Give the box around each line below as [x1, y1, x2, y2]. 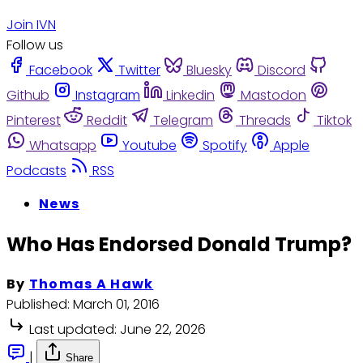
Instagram [75, 85, 140, 105]
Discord [258, 60, 305, 79]
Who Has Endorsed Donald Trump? [6, 230, 352, 258]
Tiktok [317, 110, 352, 130]
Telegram [153, 110, 213, 130]
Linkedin [166, 85, 215, 105]
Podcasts [6, 160, 66, 180]
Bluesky [186, 60, 232, 79]
